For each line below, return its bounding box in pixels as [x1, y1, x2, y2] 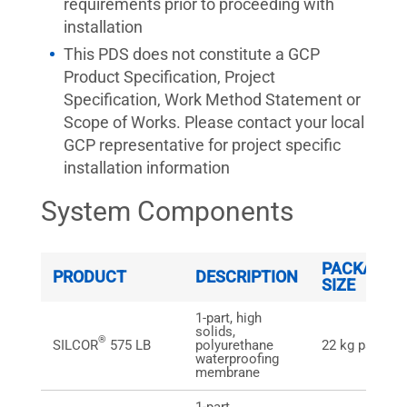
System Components [41, 195, 293, 227]
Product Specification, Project [64, 67, 275, 86]
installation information [64, 158, 230, 177]
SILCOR [53, 337, 98, 353]
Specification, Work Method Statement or [64, 90, 361, 109]
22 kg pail [322, 337, 380, 353]
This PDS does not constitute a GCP [64, 45, 320, 64]
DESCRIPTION [195, 267, 298, 286]
